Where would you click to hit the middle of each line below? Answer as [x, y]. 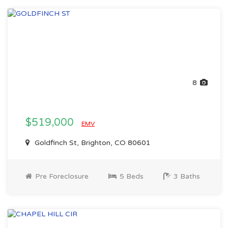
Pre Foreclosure [61, 176]
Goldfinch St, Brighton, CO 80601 [92, 143]
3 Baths [186, 176]
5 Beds [131, 176]
